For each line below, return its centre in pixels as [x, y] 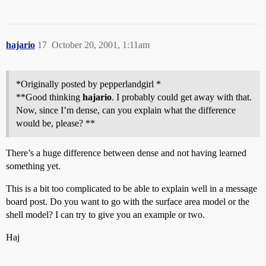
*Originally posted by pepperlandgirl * [88, 84]
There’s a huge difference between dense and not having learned [126, 153]
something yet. [33, 166]
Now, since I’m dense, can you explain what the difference [126, 110]
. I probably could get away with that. [182, 97]
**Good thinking [49, 97]
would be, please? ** [56, 123]
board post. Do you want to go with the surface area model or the [128, 202]
